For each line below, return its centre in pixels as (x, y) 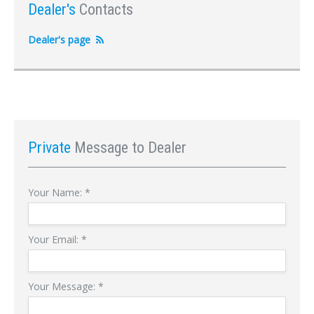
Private (51, 148)
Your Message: (63, 286)
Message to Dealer (130, 148)
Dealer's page (59, 40)
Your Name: (56, 192)
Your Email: (55, 239)
